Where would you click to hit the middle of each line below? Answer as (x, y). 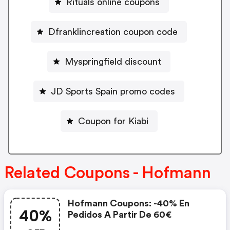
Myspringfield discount (113, 61)
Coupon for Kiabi (113, 121)
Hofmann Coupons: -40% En (129, 204)
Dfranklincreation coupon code (113, 32)
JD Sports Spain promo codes (113, 91)
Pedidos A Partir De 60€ (120, 215)
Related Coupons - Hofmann (108, 173)
